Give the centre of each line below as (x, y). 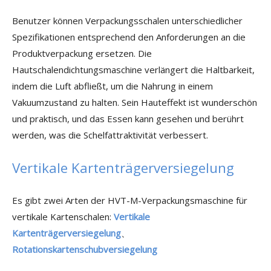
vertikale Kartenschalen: (63, 217)
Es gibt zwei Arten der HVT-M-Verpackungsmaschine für (130, 200)
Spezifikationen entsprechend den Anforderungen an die (129, 37)
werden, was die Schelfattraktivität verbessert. (110, 135)
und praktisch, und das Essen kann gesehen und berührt (128, 119)
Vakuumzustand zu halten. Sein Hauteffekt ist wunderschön (135, 102)
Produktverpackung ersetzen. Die (82, 53)
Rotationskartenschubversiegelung (85, 249)
